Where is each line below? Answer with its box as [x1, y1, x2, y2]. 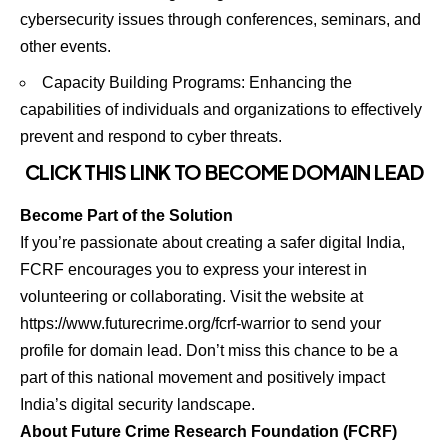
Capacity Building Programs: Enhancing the [42, 73, 352, 91]
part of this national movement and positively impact [20, 368, 385, 386]
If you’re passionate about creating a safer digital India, [20, 233, 405, 251]
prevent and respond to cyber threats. [20, 127, 282, 145]
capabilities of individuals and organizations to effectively [20, 100, 422, 118]
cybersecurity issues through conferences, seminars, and [20, 11, 421, 29]
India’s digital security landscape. [20, 395, 255, 413]
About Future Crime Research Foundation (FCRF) [20, 422, 397, 440]
